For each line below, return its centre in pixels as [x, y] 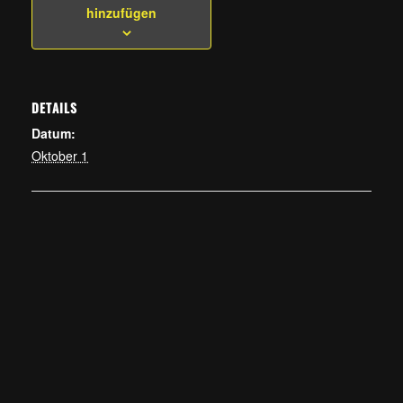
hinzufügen [121, 13]
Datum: [54, 133]
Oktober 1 [60, 156]
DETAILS [54, 107]
